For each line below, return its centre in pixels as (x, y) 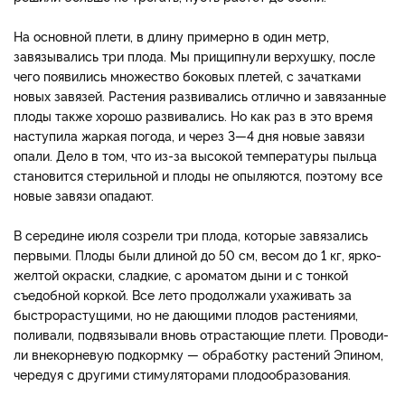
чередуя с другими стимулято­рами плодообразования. (182, 373)
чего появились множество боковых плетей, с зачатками (187, 75)
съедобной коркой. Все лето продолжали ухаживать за (183, 294)
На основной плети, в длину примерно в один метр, (171, 35)
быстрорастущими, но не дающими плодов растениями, (186, 314)
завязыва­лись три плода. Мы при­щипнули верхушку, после (194, 55)
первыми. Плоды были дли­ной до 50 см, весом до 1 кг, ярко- (198, 254)
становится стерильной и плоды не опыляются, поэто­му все (198, 174)
